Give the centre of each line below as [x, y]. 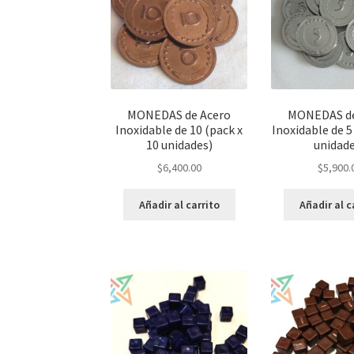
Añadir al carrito [179, 204]
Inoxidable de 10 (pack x [179, 129]
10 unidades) [179, 144]
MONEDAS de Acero [179, 114]
